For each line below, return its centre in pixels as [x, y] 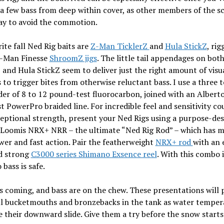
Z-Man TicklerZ [120, 46]
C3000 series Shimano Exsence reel [94, 154]
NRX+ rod [174, 142]
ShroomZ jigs [73, 58]
